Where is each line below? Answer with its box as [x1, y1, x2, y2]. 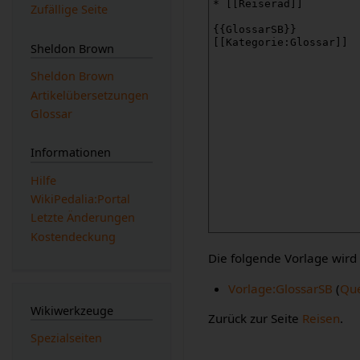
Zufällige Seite [30, 2, 108, 18]
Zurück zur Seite [208, 309, 303, 326]
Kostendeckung [30, 228, 116, 244]
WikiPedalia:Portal [30, 191, 130, 207]
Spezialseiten [30, 330, 102, 346]
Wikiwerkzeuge [30, 302, 113, 318]
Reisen [302, 309, 341, 326]
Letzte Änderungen [30, 210, 135, 226]
